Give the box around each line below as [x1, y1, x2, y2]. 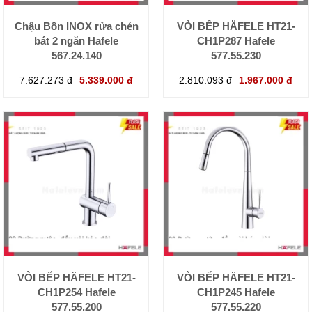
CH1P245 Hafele [196, 286, 275, 298]
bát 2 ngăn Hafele [34, 34, 118, 47]
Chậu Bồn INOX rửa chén [14, 19, 139, 32]
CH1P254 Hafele [37, 286, 116, 298]
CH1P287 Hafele [196, 34, 275, 47]
